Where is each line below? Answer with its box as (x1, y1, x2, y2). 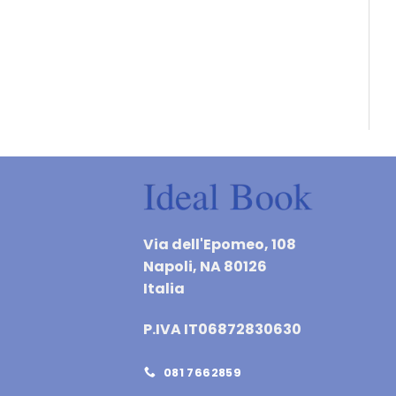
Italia (143, 278, 185, 299)
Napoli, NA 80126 (143, 255, 267, 277)
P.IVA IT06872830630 (143, 318, 301, 339)
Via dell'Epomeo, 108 (143, 233, 296, 255)
